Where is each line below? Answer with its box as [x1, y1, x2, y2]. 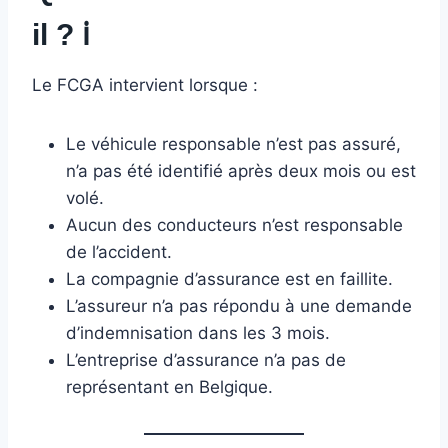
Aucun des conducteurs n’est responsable [66, 214, 403, 235]
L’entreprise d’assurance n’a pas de [66, 349, 346, 370]
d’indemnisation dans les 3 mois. [66, 322, 330, 343]
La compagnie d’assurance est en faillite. [66, 268, 393, 289]
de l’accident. [66, 241, 172, 262]
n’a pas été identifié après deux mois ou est [66, 160, 416, 181]
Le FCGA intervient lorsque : [32, 74, 258, 95]
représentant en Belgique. [66, 376, 273, 397]
